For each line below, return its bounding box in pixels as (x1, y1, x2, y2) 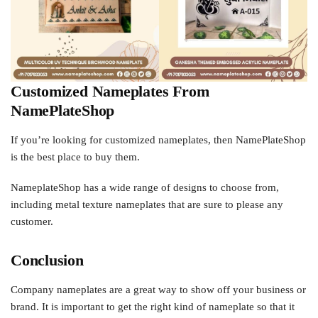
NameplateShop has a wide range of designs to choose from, (11, 182, 279, 194)
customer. (11, 216, 53, 228)
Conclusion (11, 251, 84, 269)
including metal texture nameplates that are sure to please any (11, 199, 283, 211)
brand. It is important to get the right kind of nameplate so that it (11, 300, 295, 312)
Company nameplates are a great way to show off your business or (11, 283, 306, 295)
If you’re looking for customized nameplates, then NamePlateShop (11, 133, 306, 146)
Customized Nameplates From (11, 82, 209, 100)
